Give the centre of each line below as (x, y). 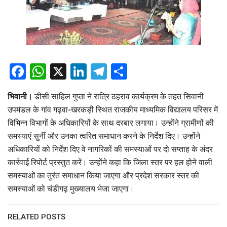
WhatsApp (84, 72)
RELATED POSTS (36, 217)
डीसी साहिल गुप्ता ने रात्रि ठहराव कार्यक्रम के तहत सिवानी (118, 97)
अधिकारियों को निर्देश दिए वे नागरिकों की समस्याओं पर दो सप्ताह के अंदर (110, 149)
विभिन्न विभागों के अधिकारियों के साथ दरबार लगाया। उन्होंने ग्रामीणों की (111, 123)
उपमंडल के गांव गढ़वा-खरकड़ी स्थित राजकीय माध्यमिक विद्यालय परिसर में (113, 110)
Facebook (61, 72)
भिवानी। (20, 97)
